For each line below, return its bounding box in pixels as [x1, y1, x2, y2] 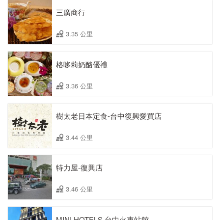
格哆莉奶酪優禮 [56, 58, 108, 69]
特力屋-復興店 [56, 162, 103, 173]
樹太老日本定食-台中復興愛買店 [56, 110, 162, 121]
